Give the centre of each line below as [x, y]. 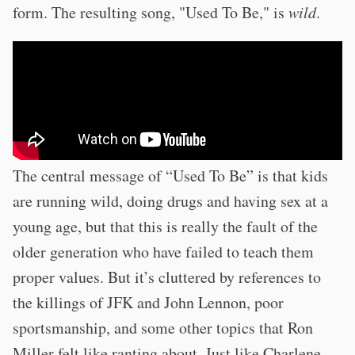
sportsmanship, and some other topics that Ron [163, 327]
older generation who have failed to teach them [163, 251]
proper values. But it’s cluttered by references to [167, 277]
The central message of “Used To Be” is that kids [170, 175]
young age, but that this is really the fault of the [165, 226]
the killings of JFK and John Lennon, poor [148, 302]
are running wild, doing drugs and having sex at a [170, 200]
